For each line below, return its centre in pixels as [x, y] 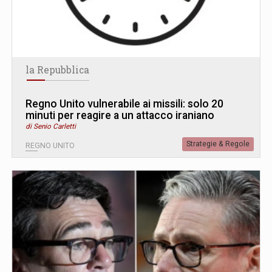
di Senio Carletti [51, 127]
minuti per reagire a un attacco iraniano [120, 116]
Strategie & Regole [218, 144]
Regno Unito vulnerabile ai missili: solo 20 [124, 104]
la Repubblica [57, 70]
